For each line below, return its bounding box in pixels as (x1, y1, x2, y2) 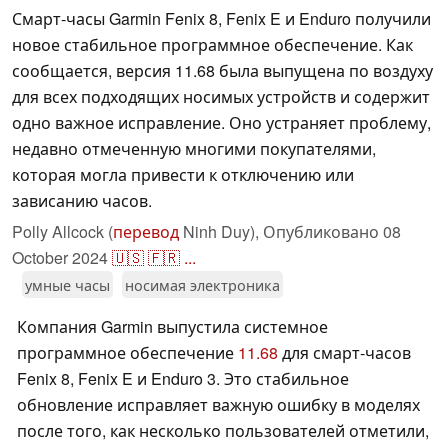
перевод (113, 220, 179, 244)
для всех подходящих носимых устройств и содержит (12, 85, 430, 109)
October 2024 (12, 246, 108, 270)
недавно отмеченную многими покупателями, (12, 137, 376, 161)
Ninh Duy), (179, 220, 263, 244)
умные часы (25, 274, 110, 296)
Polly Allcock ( (12, 220, 113, 244)
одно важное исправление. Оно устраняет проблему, (12, 111, 431, 135)
